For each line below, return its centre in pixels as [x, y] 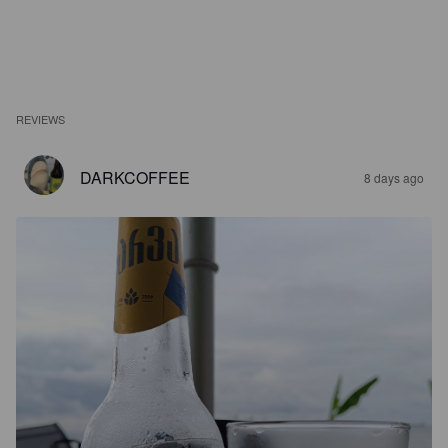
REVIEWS [41, 119]
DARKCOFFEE [135, 177]
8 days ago [394, 177]
